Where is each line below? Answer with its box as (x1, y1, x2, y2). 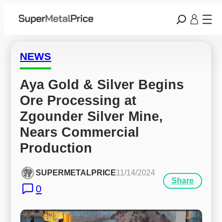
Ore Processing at (20, 92, 137, 108)
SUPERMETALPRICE (36, 168, 116, 177)
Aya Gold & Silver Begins (20, 76, 184, 92)
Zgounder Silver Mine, (20, 108, 164, 124)
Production (20, 140, 93, 156)
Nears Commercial (20, 124, 140, 140)
